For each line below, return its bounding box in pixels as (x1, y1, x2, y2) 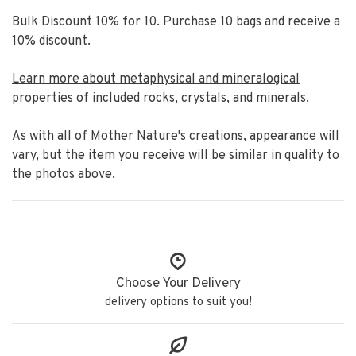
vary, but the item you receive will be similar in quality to (12, 147, 339, 164)
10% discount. (12, 33, 94, 49)
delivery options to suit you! (104, 294, 252, 310)
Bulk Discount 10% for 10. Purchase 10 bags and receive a (12, 14, 340, 30)
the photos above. (12, 166, 115, 183)
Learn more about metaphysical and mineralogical (12, 71, 300, 87)
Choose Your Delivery (115, 274, 241, 292)
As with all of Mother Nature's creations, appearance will (12, 128, 339, 145)
